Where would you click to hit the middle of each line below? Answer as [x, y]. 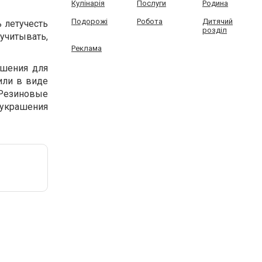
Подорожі [89, 21]
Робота [149, 21]
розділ [214, 30]
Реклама [87, 48]
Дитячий [217, 21]
